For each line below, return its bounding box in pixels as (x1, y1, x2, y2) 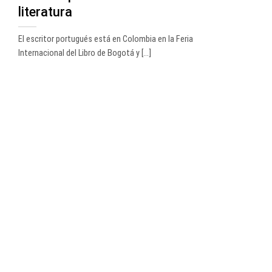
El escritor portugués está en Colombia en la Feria (18, 33, 193, 44)
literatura (18, 4, 72, 20)
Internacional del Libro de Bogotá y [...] (18, 47, 151, 58)
